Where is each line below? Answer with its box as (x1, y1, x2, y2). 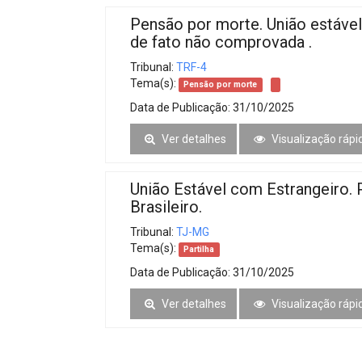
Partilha (183, 244, 215, 255)
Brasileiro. (130, 197, 202, 217)
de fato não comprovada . (130, 32, 312, 52)
